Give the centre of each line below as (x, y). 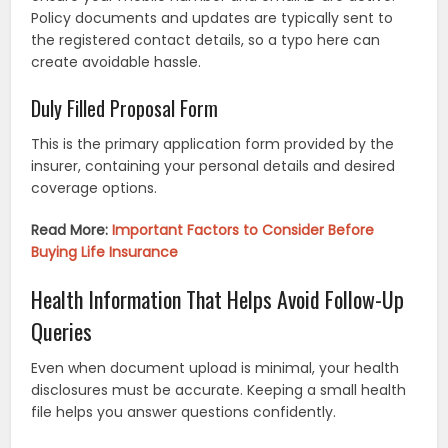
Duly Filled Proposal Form (125, 108)
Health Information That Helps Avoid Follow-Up (218, 299)
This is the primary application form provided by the (213, 144)
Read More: (72, 230)
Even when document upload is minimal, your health (215, 368)
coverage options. (94, 188)
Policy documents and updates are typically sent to (212, 18)
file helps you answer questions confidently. (184, 412)
